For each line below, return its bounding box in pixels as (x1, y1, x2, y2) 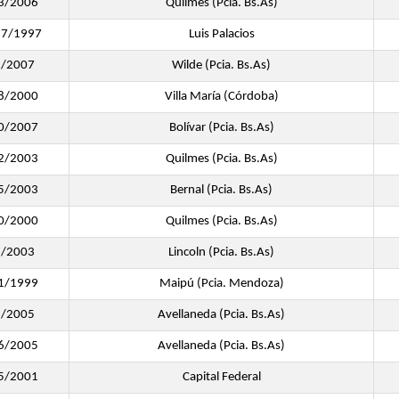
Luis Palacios (188, 28, 255, 41)
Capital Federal (182, 370, 261, 384)
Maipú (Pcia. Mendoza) (159, 277, 284, 290)
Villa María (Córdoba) (164, 90, 279, 103)
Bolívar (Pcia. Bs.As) (168, 121, 274, 134)
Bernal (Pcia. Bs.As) (170, 183, 273, 197)
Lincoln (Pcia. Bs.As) (168, 246, 274, 259)
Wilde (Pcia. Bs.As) (172, 59, 271, 72)
